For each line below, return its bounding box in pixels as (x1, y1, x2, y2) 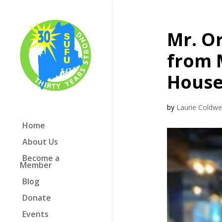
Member (20, 160, 52, 170)
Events (22, 209, 49, 220)
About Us (22, 136, 58, 147)
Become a (22, 153, 59, 164)
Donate (22, 192, 51, 203)
